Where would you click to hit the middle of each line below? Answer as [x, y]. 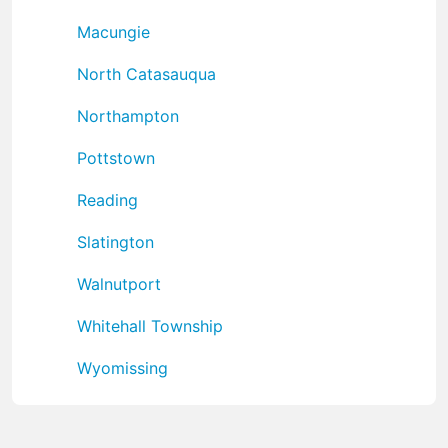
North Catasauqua [146, 73]
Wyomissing [122, 367]
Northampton [128, 115]
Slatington [115, 241]
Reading [107, 199]
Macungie [113, 31]
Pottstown [116, 157]
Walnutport [119, 283]
